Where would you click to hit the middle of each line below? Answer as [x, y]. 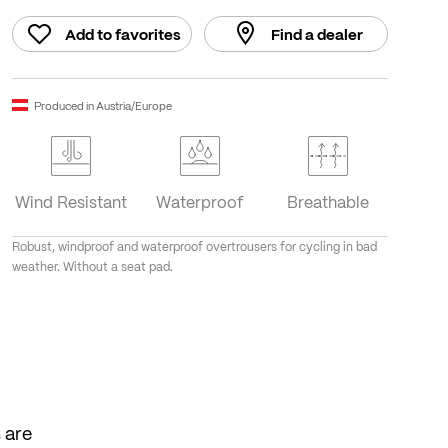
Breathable [328, 202]
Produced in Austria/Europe [102, 105]
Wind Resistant [71, 202]
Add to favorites [122, 34]
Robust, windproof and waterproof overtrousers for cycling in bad [194, 247]
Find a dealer [316, 34]
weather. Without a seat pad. [92, 267]
